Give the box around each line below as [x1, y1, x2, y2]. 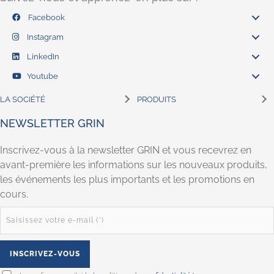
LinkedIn [25, 52, 59, 62]
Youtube [25, 72, 58, 81]
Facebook [26, 13, 65, 23]
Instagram [25, 32, 64, 42]
